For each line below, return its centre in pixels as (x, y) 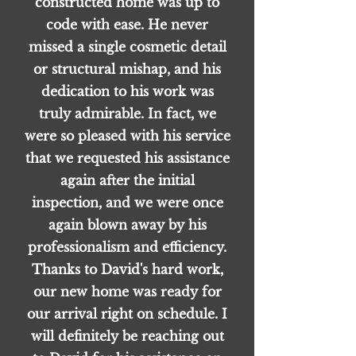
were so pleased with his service (127, 136)
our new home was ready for (127, 292)
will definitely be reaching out (127, 336)
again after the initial (127, 180)
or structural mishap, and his (127, 69)
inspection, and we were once (127, 203)
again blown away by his (127, 225)
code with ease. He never (127, 25)
